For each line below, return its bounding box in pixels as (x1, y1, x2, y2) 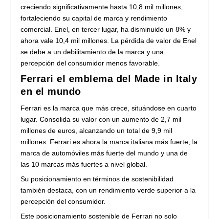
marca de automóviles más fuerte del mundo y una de (21, 149, 188, 157)
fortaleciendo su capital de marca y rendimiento (21, 14, 168, 22)
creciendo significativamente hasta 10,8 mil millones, (21, 2, 183, 11)
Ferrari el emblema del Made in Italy (21, 73, 197, 84)
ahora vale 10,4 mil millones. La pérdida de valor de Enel (21, 36, 197, 44)
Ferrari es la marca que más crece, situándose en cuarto (21, 104, 197, 112)
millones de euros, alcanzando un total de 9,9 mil (21, 126, 173, 134)
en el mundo (21, 86, 81, 97)
